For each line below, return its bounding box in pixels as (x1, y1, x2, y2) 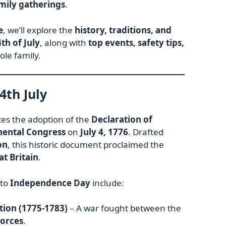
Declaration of (91, 114, 152, 126)
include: (90, 177, 124, 189)
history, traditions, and (75, 24, 172, 36)
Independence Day (10, 177, 90, 189)
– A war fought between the (68, 202, 181, 214)
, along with (40, 36, 88, 48)
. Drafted (128, 126, 163, 138)
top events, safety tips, (88, 36, 184, 48)
